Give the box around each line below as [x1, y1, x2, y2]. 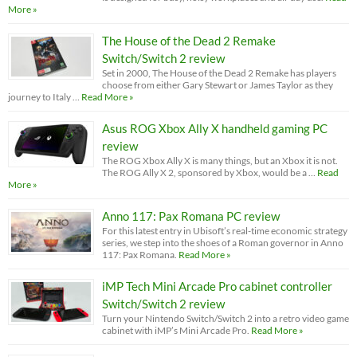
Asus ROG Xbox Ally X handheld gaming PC [102, 120, 328, 135]
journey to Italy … [8, 90, 80, 103]
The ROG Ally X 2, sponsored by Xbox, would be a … [102, 166, 316, 178]
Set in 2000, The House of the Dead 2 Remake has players [102, 66, 336, 79]
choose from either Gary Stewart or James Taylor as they [102, 78, 333, 91]
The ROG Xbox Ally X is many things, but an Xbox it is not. [102, 154, 338, 167]
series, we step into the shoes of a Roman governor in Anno [102, 236, 343, 249]
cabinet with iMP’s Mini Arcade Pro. [102, 324, 249, 336]
